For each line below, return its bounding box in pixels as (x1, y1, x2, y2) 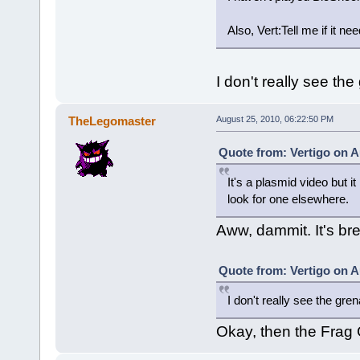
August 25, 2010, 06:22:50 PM (215, 113, 333, 124)
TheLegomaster (68, 113, 157, 128)
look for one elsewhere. (227, 191, 349, 206)
